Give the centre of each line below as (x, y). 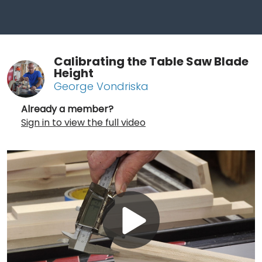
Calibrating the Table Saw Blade (151, 61)
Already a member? (67, 109)
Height (74, 73)
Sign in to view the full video (83, 122)
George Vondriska (101, 86)
